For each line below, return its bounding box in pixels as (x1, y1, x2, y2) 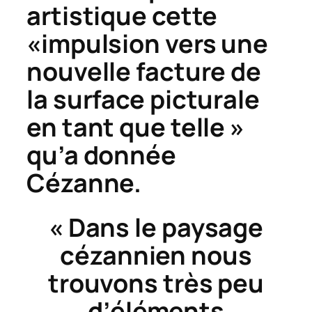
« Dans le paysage (48, 210, 264, 244)
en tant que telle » (26, 109, 245, 144)
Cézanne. (26, 165, 142, 200)
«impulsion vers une (26, 26, 269, 61)
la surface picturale (26, 81, 260, 116)
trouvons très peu (47, 265, 265, 300)
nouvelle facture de (26, 54, 262, 88)
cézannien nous (60, 237, 252, 272)
